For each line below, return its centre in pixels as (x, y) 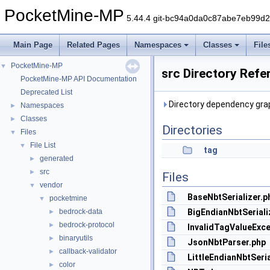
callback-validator (88, 251)
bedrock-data (81, 212)
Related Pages (93, 45)
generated (57, 159)
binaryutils (76, 238)
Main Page (33, 45)
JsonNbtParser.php (227, 242)
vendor (51, 185)
